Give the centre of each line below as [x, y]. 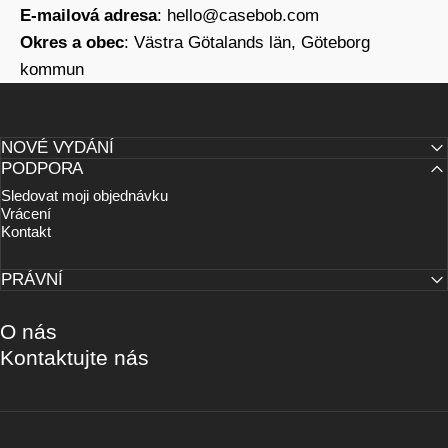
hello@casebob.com [243, 15]
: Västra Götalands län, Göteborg [247, 42]
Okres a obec [72, 42]
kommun [52, 69]
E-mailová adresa [88, 15]
